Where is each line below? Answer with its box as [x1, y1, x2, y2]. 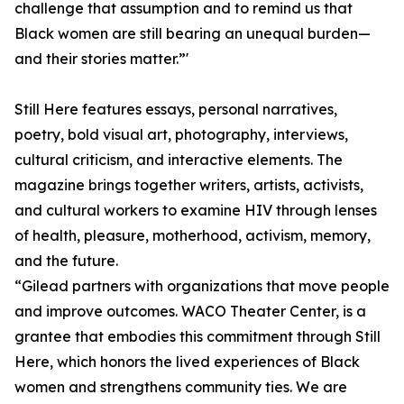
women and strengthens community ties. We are [14, 378, 347, 397]
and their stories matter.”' [14, 50, 188, 69]
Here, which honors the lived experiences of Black [14, 353, 360, 372]
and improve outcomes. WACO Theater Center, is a [14, 302, 366, 321]
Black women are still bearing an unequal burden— [14, 24, 371, 43]
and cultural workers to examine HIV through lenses [14, 201, 377, 220]
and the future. [14, 252, 118, 271]
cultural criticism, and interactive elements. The [14, 151, 343, 170]
